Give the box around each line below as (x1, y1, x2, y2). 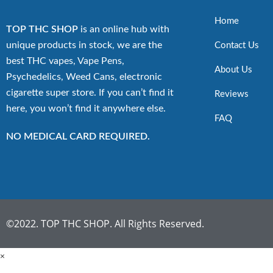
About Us (214, 65, 252, 74)
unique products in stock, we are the (6, 40, 162, 50)
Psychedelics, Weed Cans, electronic (6, 72, 162, 82)
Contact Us (214, 41, 259, 50)
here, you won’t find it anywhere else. (6, 104, 166, 113)
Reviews (214, 90, 249, 99)
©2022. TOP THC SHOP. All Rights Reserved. (6, 217, 204, 230)
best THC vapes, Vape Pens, (6, 56, 124, 66)
